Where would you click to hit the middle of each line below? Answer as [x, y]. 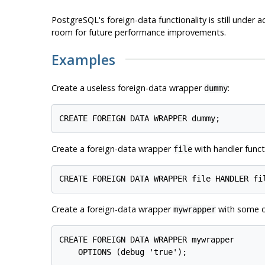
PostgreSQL [75, 20]
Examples [83, 59]
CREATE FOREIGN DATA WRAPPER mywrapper [147, 239]
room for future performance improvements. [138, 32]
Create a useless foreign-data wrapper [127, 88]
